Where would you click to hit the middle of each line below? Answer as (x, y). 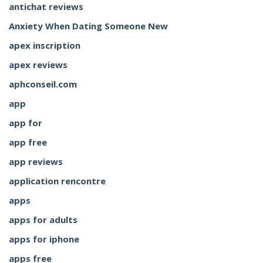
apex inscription (45, 45)
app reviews (36, 161)
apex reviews (38, 65)
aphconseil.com (43, 84)
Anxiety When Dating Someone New (88, 26)
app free (28, 142)
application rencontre (57, 181)
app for (26, 123)
